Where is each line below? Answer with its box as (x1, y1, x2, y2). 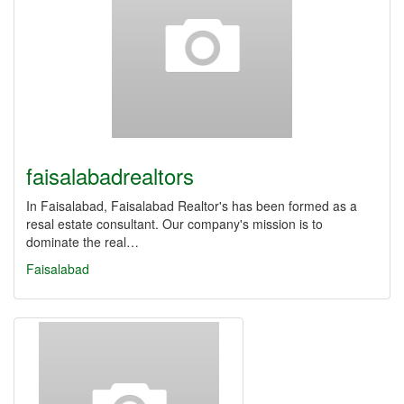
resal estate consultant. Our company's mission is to (26, 215, 323, 233)
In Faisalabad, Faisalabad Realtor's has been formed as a (26, 197, 357, 215)
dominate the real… (26, 233, 139, 251)
